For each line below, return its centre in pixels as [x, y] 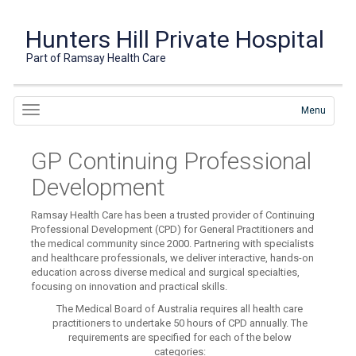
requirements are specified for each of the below [180, 337]
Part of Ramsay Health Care [97, 58]
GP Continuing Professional [172, 161]
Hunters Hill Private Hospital [175, 39]
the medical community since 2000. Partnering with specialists [173, 244]
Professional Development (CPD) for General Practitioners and [173, 229]
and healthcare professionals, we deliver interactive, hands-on [173, 258]
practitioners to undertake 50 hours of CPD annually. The [180, 323]
